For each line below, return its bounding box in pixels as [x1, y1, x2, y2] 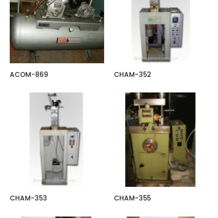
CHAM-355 [114, 194, 151, 203]
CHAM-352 [114, 70, 151, 79]
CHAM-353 [10, 194, 47, 203]
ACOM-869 [10, 70, 48, 79]
